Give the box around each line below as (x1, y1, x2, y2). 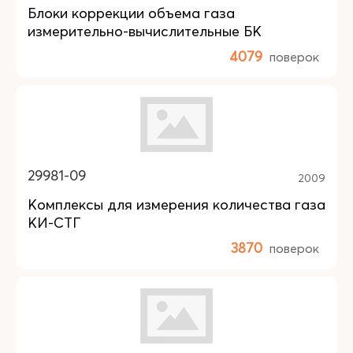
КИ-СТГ (28, 214, 80, 232)
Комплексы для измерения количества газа (28, 195, 325, 214)
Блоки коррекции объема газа (28, 4, 235, 22)
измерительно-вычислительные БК (28, 22, 262, 40)
